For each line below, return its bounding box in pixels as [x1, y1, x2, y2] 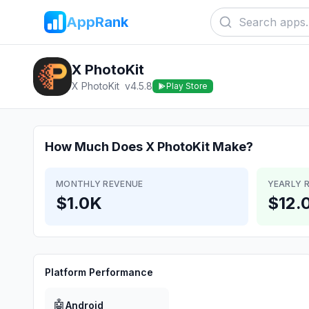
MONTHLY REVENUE [56, 179, 143, 189]
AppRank [66, 14, 128, 30]
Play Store [166, 81, 208, 91]
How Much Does [45, 139, 146, 154]
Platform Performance [45, 266, 153, 278]
